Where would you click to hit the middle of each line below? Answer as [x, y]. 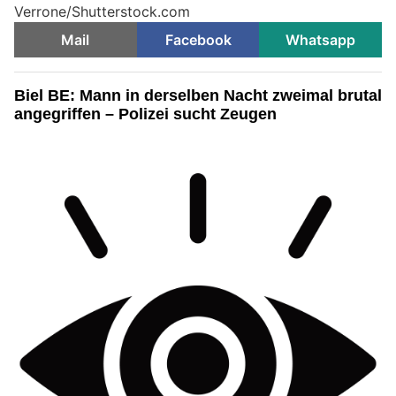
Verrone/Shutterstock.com [102, 11]
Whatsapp [321, 39]
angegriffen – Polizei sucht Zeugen [145, 114]
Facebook [198, 39]
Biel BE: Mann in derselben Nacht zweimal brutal [198, 95]
